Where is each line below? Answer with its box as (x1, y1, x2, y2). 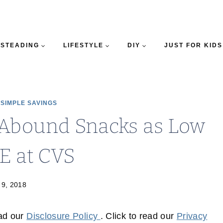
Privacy (176, 211, 208, 222)
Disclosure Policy (26, 211, 101, 222)
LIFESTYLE (63, 42, 104, 49)
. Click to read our (100, 211, 177, 222)
